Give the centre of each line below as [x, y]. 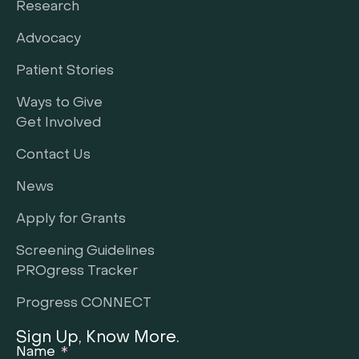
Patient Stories [65, 72]
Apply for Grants [71, 220]
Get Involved [58, 124]
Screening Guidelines [85, 252]
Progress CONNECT [84, 304]
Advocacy [48, 40]
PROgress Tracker [77, 272]
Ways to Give [59, 104]
